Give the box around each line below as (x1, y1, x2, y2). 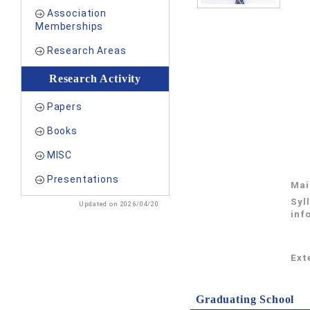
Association (46, 8, 107, 19)
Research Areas (46, 45, 127, 56)
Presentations (46, 174, 119, 185)
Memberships (35, 21, 104, 32)
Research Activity (48, 73, 142, 84)
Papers (46, 101, 82, 112)
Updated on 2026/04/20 (79, 200, 159, 208)
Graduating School (196, 293, 295, 305)
